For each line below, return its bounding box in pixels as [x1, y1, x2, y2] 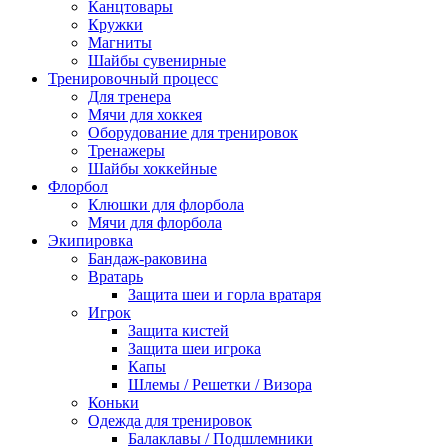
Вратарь [88, 268, 143, 285]
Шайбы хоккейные [88, 160, 217, 177]
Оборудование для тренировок [88, 124, 298, 141]
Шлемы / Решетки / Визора [128, 376, 312, 393]
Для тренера [88, 88, 171, 105]
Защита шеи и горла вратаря [128, 286, 321, 303]
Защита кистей [128, 322, 229, 339]
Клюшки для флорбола [88, 196, 244, 213]
